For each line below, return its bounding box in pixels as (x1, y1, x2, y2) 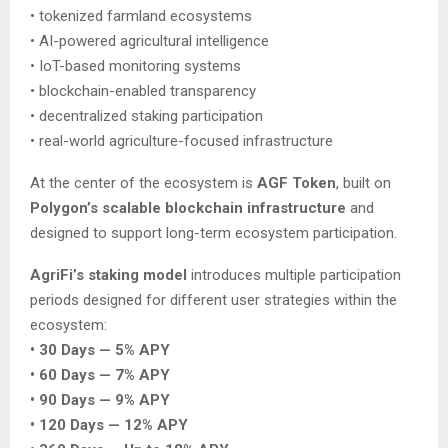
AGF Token (257, 173, 336, 192)
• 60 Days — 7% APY (30, 365, 170, 384)
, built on (336, 173, 391, 192)
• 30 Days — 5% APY (30, 340, 170, 359)
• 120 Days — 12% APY (30, 415, 188, 434)
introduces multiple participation (187, 265, 401, 284)
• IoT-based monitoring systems (30, 56, 241, 75)
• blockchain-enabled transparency (30, 81, 256, 100)
